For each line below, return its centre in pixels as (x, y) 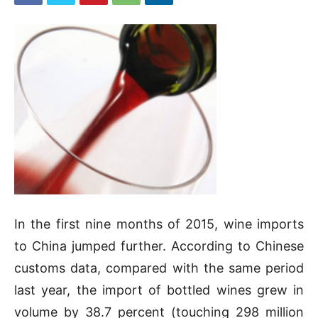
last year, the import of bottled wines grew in (159, 290)
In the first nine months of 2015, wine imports (159, 224)
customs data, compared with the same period (159, 268)
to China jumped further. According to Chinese (159, 246)
